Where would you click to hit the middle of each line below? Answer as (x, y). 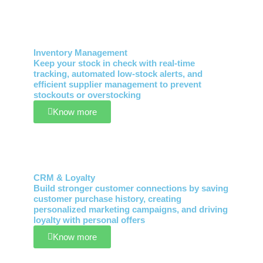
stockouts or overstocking (87, 95)
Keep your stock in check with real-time (114, 63)
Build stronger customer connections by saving (131, 188)
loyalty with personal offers (89, 220)
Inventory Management (80, 53)
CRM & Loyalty (64, 178)
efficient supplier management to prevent (117, 84)
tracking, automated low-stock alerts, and (118, 74)
